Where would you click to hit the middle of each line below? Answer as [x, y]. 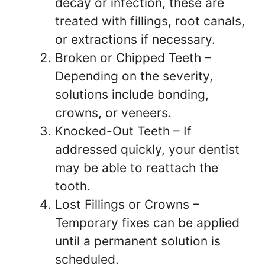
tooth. [73, 186]
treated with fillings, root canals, [150, 21]
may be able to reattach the [137, 167]
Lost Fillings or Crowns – [127, 204]
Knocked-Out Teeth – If [123, 131]
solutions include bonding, [132, 94]
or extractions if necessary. [135, 39]
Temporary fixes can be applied [147, 222]
